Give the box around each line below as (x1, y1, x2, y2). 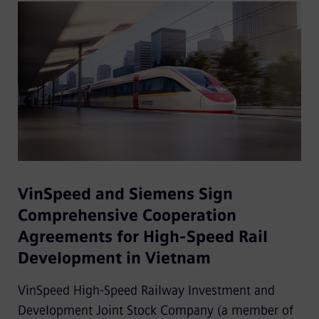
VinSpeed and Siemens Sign (17, 184, 233, 204)
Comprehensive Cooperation (17, 206, 236, 226)
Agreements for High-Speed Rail (17, 227, 268, 247)
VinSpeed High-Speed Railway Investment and (17, 283, 275, 299)
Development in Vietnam (17, 249, 211, 268)
